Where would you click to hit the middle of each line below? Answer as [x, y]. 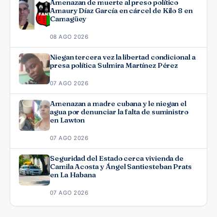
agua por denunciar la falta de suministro [119, 112]
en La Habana [73, 175]
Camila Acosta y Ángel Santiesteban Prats [121, 167]
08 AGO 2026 [69, 37]
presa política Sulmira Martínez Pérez [114, 66]
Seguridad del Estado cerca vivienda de [117, 159]
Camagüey [68, 19]
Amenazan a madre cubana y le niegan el [118, 104]
